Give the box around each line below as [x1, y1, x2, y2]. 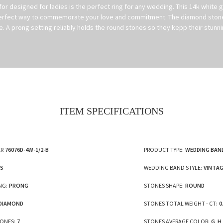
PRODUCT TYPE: [143, 145, 184, 153]
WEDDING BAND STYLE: [143, 163, 202, 171]
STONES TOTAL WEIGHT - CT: [143, 199, 218, 207]
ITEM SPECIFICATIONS [59, 105, 164, 116]
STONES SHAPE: [143, 181, 184, 189]
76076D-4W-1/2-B [5, 145, 49, 153]
